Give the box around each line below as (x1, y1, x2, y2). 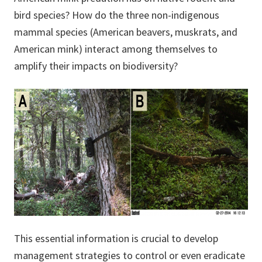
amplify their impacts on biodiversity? (14, 59, 178, 73)
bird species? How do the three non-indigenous (14, 8, 219, 22)
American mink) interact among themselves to (14, 42, 218, 56)
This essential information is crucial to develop (14, 232, 218, 246)
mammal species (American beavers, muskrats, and (14, 25, 237, 39)
